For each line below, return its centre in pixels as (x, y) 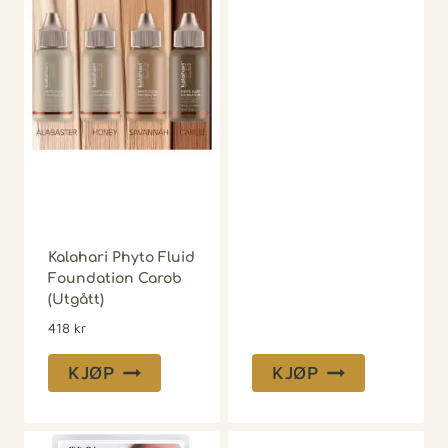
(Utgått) (76, 300)
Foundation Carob (115, 279)
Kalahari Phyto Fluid (121, 258)
